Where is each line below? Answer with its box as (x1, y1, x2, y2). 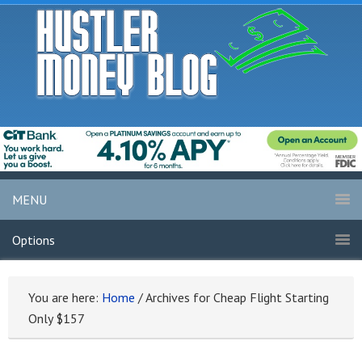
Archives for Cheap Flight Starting (143, 289, 329, 306)
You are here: (28, 289, 102, 306)
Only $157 (28, 310, 85, 327)
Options (12, 232, 55, 249)
